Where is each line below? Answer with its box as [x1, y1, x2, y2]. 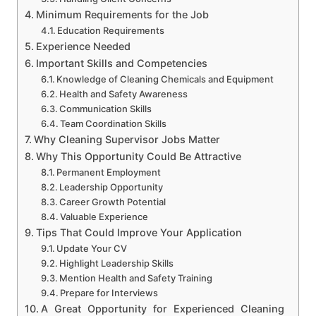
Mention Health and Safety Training [59, 272, 213, 284]
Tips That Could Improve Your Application [35, 226, 242, 238]
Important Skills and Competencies [35, 57, 207, 69]
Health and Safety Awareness [59, 88, 188, 99]
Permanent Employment [56, 166, 162, 178]
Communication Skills [59, 103, 152, 114]
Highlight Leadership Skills [59, 257, 174, 269]
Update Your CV [56, 243, 128, 254]
